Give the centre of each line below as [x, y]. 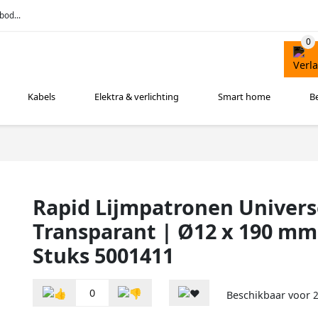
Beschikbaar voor [270, 295]
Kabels [42, 97]
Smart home [245, 97]
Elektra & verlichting [137, 97]
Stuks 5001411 [103, 255]
